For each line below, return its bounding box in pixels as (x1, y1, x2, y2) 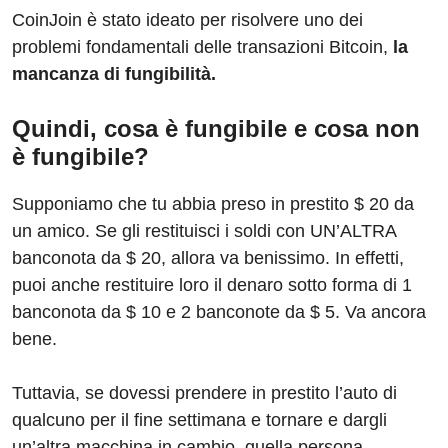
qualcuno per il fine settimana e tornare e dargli (12, 410, 387, 431)
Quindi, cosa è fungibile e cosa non (12, 115, 420, 143)
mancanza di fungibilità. (12, 64, 216, 85)
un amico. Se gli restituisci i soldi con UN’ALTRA (12, 221, 396, 242)
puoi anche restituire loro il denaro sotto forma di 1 (12, 275, 412, 296)
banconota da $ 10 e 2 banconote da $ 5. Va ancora (12, 302, 426, 323)
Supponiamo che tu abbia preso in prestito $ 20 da (12, 194, 414, 215)
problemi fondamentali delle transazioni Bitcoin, (12, 37, 388, 58)
